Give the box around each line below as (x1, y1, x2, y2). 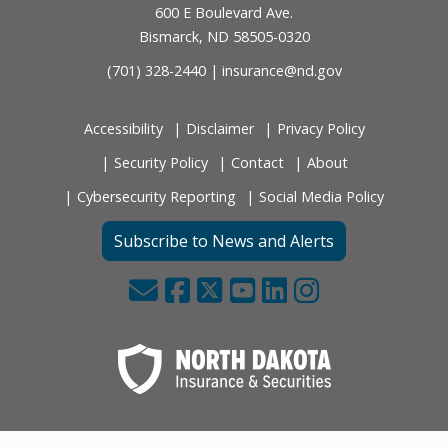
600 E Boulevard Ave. (155, 3, 293, 23)
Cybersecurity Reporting (77, 186, 236, 206)
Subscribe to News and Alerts (114, 230, 334, 253)
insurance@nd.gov (221, 61, 342, 81)
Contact (230, 152, 284, 172)
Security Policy (113, 152, 208, 172)
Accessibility (83, 118, 163, 138)
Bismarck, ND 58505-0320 (138, 27, 310, 47)
